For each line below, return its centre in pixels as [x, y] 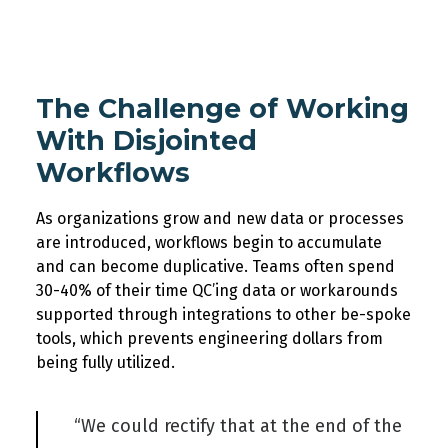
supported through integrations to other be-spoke [223, 314]
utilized [144, 362]
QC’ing [215, 290]
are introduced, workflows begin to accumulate [209, 242]
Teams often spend [323, 266]
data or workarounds [318, 290]
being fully [76, 362]
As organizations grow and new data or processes [220, 218]
